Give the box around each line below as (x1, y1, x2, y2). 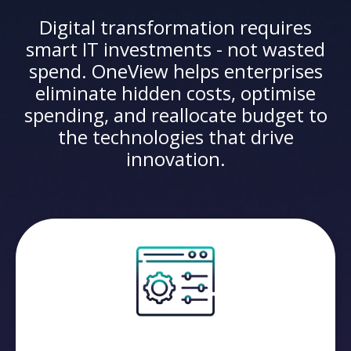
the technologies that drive (57, 123, 294, 150)
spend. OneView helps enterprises (28, 57, 323, 84)
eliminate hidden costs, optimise (35, 79, 316, 106)
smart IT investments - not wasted (26, 35, 325, 62)
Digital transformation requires (39, 13, 312, 40)
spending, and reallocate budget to (24, 101, 327, 128)
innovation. (125, 145, 226, 172)
